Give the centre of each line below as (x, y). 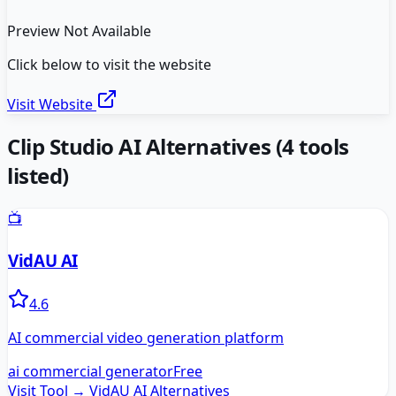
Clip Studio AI (74, 147)
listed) (38, 176)
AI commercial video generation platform (146, 337)
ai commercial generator (91, 371)
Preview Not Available (79, 31)
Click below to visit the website (109, 65)
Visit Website (52, 105)
